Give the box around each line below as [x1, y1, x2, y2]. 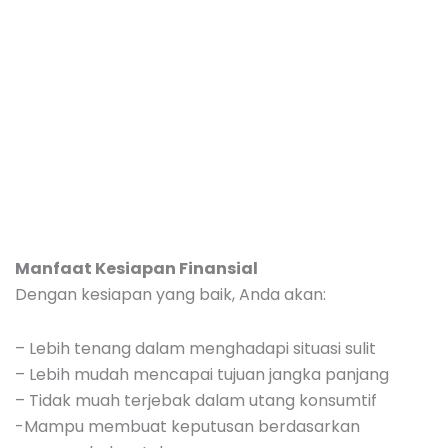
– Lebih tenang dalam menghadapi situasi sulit [15, 337, 376, 361]
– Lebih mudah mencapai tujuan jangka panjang [15, 363, 389, 387]
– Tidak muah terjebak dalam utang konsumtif [15, 389, 377, 413]
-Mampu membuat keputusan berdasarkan [15, 415, 360, 439]
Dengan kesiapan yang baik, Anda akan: [15, 283, 326, 307]
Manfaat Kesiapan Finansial [15, 257, 258, 281]
